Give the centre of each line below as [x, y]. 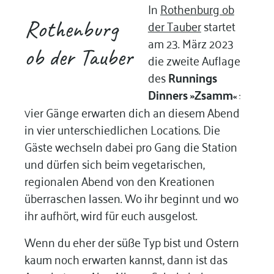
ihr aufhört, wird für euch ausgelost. [111, 215]
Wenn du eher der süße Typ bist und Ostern [131, 242]
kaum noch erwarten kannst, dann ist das [126, 259]
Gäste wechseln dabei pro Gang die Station [131, 146]
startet [218, 26]
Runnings [192, 77]
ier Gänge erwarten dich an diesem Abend [135, 112]
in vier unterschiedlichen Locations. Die [122, 129]
